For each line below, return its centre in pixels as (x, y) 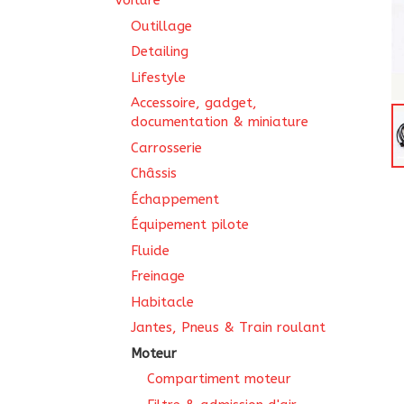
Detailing (160, 51)
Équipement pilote (190, 225)
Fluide (150, 250)
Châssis (154, 173)
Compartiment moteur (219, 379)
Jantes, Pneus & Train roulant (228, 327)
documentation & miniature (220, 122)
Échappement (175, 199)
